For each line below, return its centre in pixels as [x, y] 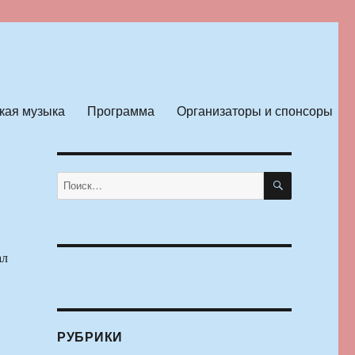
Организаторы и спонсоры [254, 110]
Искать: [73, 179]
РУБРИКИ [90, 337]
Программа [120, 110]
